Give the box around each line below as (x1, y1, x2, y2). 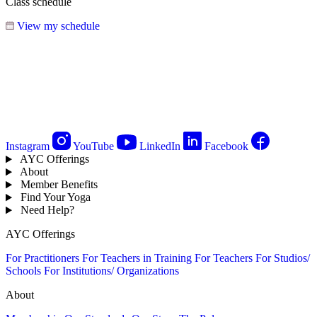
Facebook (204, 140, 248, 153)
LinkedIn (139, 140, 180, 153)
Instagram (6, 140, 50, 153)
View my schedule (17, 20, 100, 33)
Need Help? (17, 204, 77, 217)
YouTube (73, 140, 114, 153)
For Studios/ (255, 252, 310, 265)
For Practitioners (6, 252, 79, 265)
